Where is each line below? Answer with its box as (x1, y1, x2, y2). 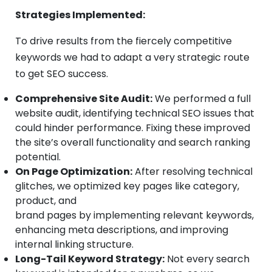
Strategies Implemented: (15, 8, 145, 22)
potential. (15, 150, 61, 165)
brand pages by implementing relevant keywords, (15, 208, 254, 223)
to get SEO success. (15, 67, 110, 81)
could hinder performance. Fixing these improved (15, 121, 250, 135)
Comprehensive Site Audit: (15, 92, 152, 106)
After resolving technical (132, 165, 253, 179)
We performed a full (152, 92, 251, 106)
